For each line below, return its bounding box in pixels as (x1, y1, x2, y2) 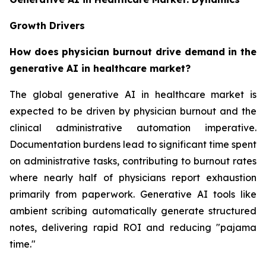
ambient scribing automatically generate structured (9, 204, 256, 217)
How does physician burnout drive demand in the (9, 45, 256, 58)
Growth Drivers (9, 19, 85, 31)
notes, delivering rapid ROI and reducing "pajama (9, 221, 256, 233)
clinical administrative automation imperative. (9, 121, 256, 134)
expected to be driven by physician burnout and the (9, 104, 256, 117)
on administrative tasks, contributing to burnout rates (9, 154, 256, 167)
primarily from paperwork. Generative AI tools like (9, 188, 256, 200)
